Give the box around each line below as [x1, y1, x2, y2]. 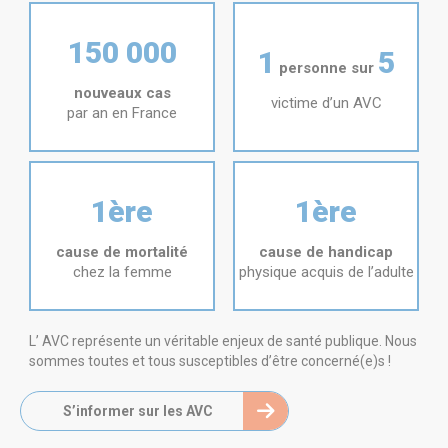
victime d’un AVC [270, 93, 382, 112]
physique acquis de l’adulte [238, 262, 414, 281]
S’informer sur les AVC [63, 403, 213, 419]
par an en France [67, 103, 177, 122]
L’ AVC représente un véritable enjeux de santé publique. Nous [29, 333, 417, 349]
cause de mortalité [56, 242, 188, 261]
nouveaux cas [73, 83, 171, 102]
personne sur [278, 58, 374, 77]
